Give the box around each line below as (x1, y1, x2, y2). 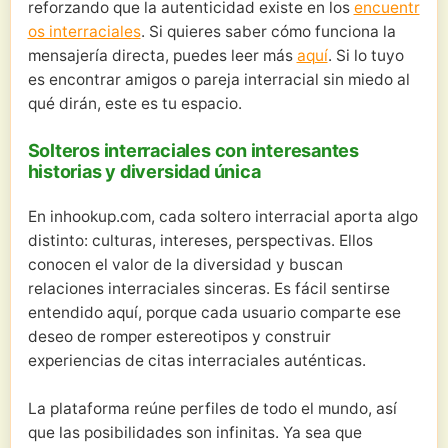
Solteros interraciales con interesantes (27, 139, 360, 162)
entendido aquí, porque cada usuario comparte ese (27, 302, 401, 322)
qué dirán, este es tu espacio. (27, 94, 242, 114)
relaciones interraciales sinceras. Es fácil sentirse (27, 278, 390, 298)
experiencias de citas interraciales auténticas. (27, 350, 366, 370)
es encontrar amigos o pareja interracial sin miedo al (27, 70, 410, 90)
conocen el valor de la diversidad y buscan (27, 254, 343, 274)
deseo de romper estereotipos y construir (27, 326, 331, 346)
